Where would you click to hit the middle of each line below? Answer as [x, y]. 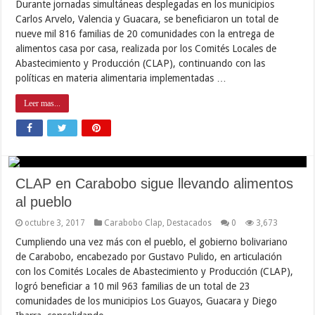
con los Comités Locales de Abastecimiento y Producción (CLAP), [155, 271]
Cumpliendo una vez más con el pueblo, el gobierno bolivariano [152, 242]
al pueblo [44, 201]
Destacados [189, 223]
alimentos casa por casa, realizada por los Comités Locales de [146, 48]
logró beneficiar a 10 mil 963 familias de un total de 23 [133, 286]
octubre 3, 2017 [55, 223]
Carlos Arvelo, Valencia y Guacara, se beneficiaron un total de [147, 19]
